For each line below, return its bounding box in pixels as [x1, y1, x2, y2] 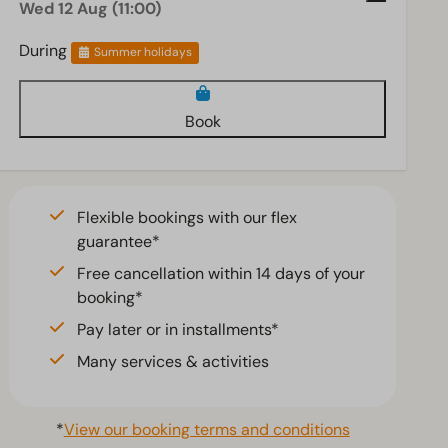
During [19, 40, 72, 62]
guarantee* [77, 231, 161, 253]
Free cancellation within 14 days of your [77, 263, 366, 285]
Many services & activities [77, 351, 270, 373]
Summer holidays [94, 44, 193, 61]
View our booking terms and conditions [63, 419, 350, 441]
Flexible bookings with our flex [77, 207, 298, 229]
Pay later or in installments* [77, 319, 280, 341]
